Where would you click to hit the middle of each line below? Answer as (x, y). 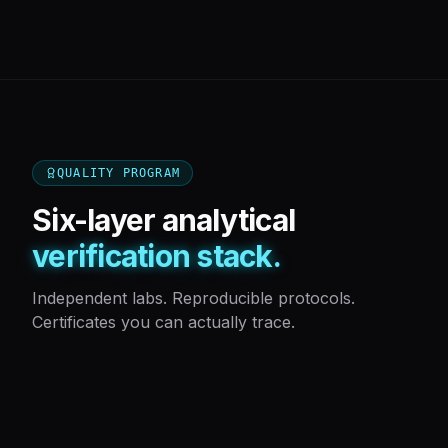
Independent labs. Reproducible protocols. (193, 298)
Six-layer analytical (163, 220)
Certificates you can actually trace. (163, 322)
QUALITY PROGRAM (118, 173)
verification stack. (156, 256)
